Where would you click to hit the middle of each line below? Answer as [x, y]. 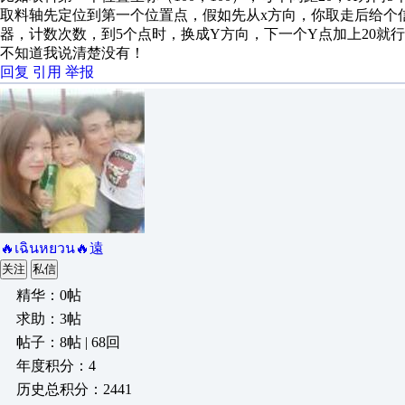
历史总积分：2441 [74, 389]
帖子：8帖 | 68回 [68, 342]
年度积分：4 [56, 366]
